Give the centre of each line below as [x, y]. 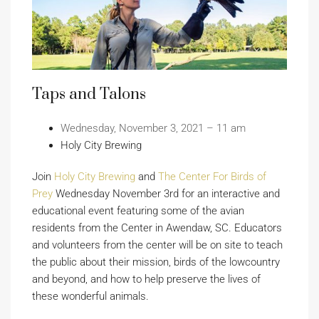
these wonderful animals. [90, 296]
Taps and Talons [89, 94]
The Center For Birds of [212, 176]
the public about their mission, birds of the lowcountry [156, 262]
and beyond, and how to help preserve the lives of [146, 279]
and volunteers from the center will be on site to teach [157, 245]
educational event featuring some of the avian [138, 210]
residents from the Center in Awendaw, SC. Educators [157, 228]
